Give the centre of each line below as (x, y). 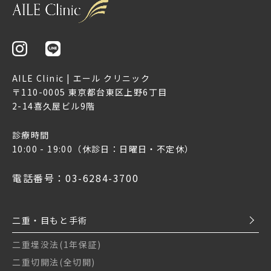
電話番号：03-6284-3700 (76, 178)
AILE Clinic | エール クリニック (81, 78)
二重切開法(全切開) (54, 262)
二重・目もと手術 (50, 220)
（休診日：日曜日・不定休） (133, 149)
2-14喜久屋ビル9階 (54, 106)
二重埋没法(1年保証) (57, 244)
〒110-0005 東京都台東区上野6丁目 (90, 92)
